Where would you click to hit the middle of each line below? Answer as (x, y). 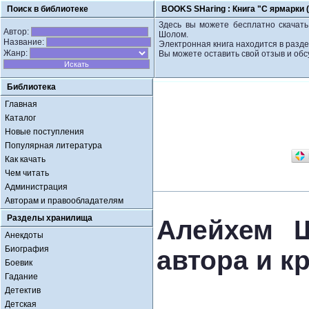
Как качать (25, 159)
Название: (25, 42)
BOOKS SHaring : (197, 9)
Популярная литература (53, 146)
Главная (21, 104)
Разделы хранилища (50, 218)
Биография (27, 249)
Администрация (36, 187)
